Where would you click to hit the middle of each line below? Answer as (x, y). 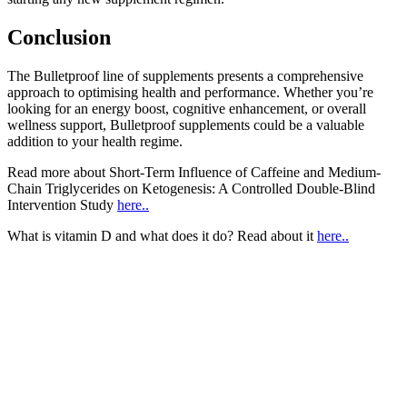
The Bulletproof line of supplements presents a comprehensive (185, 76)
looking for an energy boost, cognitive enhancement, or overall (187, 109)
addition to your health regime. (95, 142)
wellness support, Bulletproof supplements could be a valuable (186, 125)
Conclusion (59, 38)
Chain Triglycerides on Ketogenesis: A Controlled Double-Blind (191, 189)
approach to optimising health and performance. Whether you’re (190, 93)
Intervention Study (62, 205)
